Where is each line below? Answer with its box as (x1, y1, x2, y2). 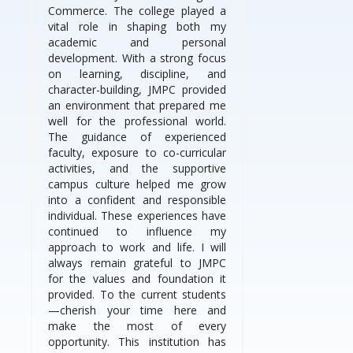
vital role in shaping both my (48, 19, 226, 35)
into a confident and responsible (48, 192, 226, 208)
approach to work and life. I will (48, 240, 226, 255)
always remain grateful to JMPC (48, 255, 226, 271)
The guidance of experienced (48, 129, 226, 145)
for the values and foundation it (48, 271, 226, 287)
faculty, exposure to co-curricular (48, 145, 226, 161)
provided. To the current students (48, 287, 226, 303)
